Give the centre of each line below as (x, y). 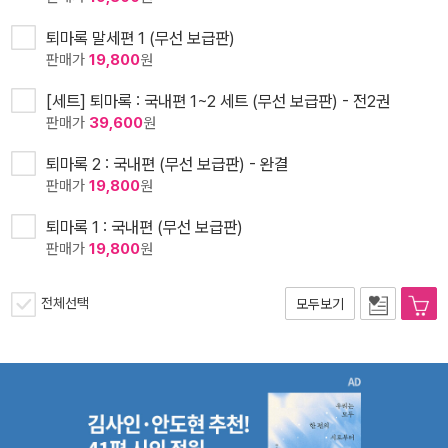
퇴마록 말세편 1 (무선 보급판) (140, 38)
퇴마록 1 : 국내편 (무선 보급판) (144, 227)
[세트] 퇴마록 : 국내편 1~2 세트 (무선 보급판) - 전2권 (218, 101)
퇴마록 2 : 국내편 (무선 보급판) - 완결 (167, 164)
